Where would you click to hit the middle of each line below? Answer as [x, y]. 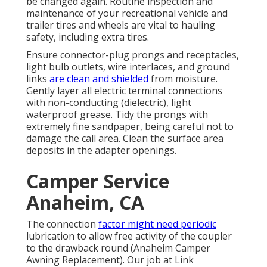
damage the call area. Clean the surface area [125, 139]
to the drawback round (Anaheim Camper [118, 248]
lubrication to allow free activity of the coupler [129, 236]
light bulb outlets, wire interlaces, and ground [128, 67]
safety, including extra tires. [88, 37]
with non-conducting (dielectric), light [109, 103]
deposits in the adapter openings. [101, 150]
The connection [62, 224]
